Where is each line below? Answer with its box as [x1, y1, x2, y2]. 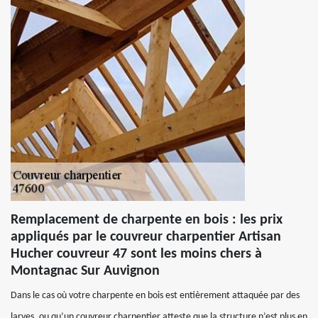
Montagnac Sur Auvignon [11, 264, 160, 278]
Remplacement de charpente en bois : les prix [11, 213, 283, 227]
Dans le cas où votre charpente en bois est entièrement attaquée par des [11, 290, 300, 301]
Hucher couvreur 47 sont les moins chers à [11, 247, 262, 261]
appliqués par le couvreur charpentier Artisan [11, 230, 281, 244]
